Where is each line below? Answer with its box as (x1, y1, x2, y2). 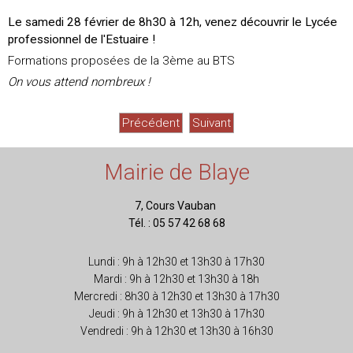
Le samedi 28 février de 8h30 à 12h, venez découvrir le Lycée (8, 15, 337, 30)
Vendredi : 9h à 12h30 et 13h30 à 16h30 (80, 325, 273, 338)
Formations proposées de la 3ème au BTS (8, 54, 235, 69)
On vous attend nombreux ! (8, 75, 150, 90)
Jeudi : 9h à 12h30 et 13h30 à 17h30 (88, 307, 265, 321)
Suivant (192, 116, 231, 131)
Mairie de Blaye (103, 159, 250, 186)
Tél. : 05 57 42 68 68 (128, 217, 225, 230)
